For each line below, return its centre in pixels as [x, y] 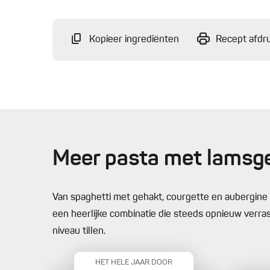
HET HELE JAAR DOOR [134, 262]
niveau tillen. [79, 232]
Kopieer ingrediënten [134, 40]
